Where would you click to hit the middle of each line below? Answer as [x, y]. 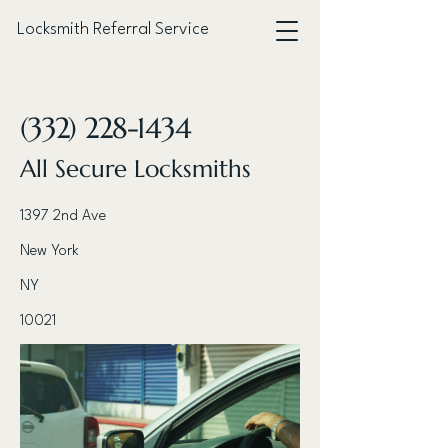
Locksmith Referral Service [113, 29]
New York [49, 251]
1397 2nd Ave [63, 216]
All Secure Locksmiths [135, 169]
